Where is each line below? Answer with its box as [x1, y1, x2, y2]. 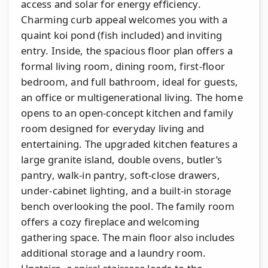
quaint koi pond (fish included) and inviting [21, 28, 222, 42]
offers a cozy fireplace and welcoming [21, 214, 200, 229]
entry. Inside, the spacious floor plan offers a [21, 43, 233, 57]
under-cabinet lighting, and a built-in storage [21, 183, 232, 197]
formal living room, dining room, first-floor [21, 59, 225, 73]
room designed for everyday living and [21, 121, 205, 135]
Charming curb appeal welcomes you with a [21, 12, 227, 26]
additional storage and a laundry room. [21, 245, 206, 260]
